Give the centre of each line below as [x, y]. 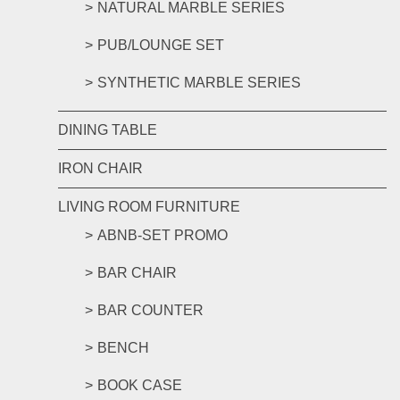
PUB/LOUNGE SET [161, 45]
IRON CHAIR [100, 168]
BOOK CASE [140, 385]
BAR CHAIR [137, 273]
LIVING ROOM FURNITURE [149, 207]
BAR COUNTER [150, 310]
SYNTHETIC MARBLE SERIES [199, 83]
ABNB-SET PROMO [162, 235]
